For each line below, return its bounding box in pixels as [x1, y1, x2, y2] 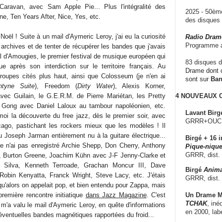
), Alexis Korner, [112, 82, 166, 90]
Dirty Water [77, 82, 113, 90]
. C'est [146, 191, 166, 199]
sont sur [185, 75, 211, 83]
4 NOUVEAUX [175, 92, 217, 100]
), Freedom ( [35, 82, 77, 90]
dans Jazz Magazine [85, 191, 147, 199]
